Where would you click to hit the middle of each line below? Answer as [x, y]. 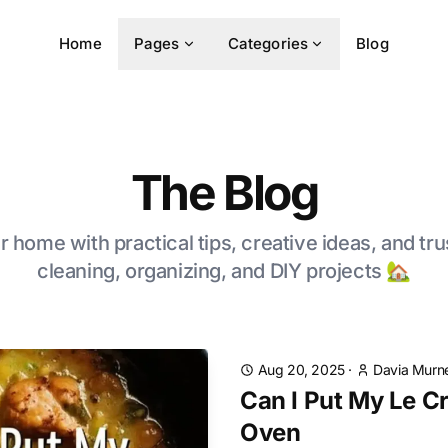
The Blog [224, 192]
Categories [268, 43]
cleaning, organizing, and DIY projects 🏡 [223, 271]
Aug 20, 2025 [301, 369]
